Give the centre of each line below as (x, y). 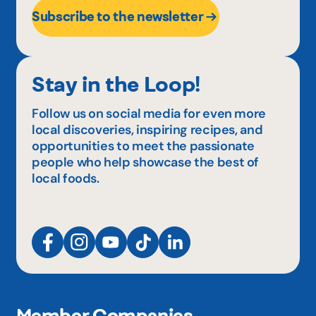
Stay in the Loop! (116, 83)
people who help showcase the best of (146, 162)
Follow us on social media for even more (149, 113)
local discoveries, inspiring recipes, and (147, 129)
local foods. (66, 178)
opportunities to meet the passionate (144, 146)
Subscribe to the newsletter (118, 16)
